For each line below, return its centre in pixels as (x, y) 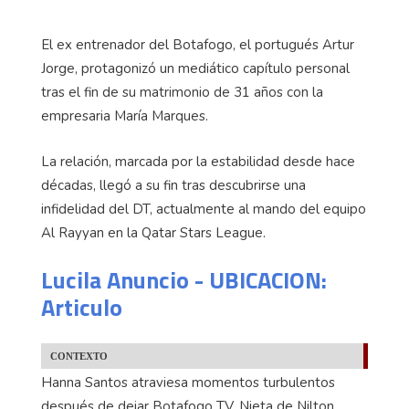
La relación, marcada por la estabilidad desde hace (198, 162)
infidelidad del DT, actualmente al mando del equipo (204, 209)
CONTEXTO (79, 356)
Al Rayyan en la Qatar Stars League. (153, 233)
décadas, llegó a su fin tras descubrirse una (173, 185)
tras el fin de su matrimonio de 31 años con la (182, 92)
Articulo (82, 307)
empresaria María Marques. (125, 116)
